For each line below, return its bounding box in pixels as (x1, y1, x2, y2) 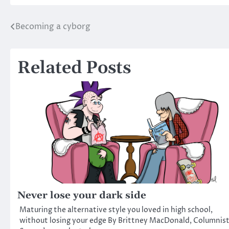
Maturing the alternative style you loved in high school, (19, 204, 213, 215)
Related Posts (17, 57, 131, 79)
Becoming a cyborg (15, 20, 90, 32)
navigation (10, 39, 77, 55)
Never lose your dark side (17, 189, 146, 202)
